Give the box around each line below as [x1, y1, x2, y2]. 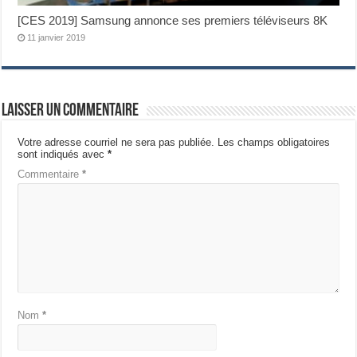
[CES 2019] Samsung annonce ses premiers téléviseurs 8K [18, 13, 328, 27]
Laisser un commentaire [2, 101, 139, 120]
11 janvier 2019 [27, 32, 86, 42]
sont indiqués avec [18, 147, 108, 160]
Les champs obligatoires [218, 135, 331, 148]
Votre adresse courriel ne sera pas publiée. [18, 135, 215, 148]
